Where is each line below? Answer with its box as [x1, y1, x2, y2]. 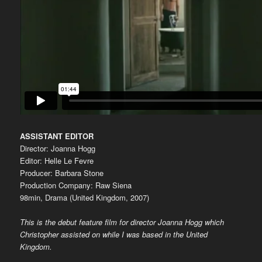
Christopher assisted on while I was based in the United [20, 229, 208, 240]
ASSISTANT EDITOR [20, 130, 94, 142]
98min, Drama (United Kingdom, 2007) [20, 191, 150, 203]
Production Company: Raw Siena [20, 179, 132, 191]
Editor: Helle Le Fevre [20, 154, 94, 166]
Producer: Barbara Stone [20, 167, 104, 178]
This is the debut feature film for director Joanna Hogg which [20, 216, 225, 227]
